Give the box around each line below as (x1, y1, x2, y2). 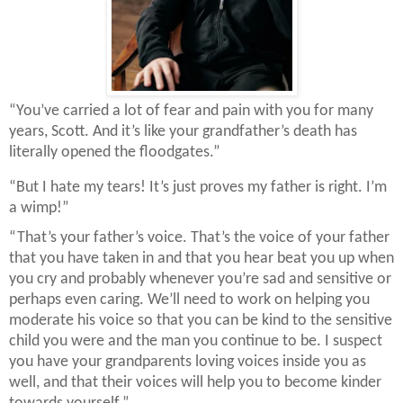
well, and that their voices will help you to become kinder (9, 374, 381, 392)
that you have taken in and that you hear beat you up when (9, 250, 394, 268)
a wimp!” (9, 199, 69, 217)
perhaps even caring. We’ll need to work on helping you (9, 291, 370, 309)
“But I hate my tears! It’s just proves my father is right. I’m (9, 178, 387, 196)
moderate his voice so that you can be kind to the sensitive (9, 312, 392, 330)
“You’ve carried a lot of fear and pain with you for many (9, 102, 373, 120)
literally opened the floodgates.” (9, 143, 220, 161)
